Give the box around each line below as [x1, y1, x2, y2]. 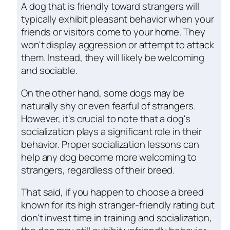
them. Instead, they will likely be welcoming [21, 51, 204, 65]
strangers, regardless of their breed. [21, 163, 175, 177]
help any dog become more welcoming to [21, 150, 197, 164]
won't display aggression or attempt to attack [21, 38, 214, 52]
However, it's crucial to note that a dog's [21, 111, 190, 125]
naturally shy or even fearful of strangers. [21, 99, 196, 112]
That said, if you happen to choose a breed [21, 185, 204, 199]
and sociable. [21, 64, 78, 78]
